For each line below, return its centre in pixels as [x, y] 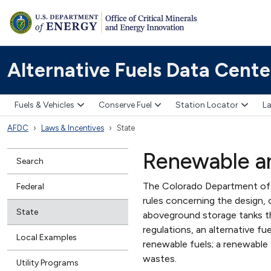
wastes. [160, 258]
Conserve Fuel [125, 105]
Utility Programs [47, 263]
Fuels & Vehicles [44, 105]
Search [30, 161]
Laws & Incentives [73, 128]
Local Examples [47, 237]
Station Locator [207, 105]
